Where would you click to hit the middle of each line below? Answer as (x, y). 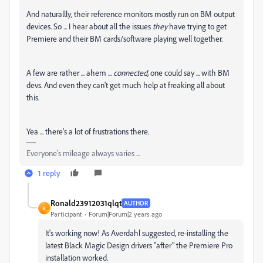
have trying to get (197, 26)
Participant (66, 214)
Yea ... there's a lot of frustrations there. (88, 131)
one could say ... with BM (189, 73)
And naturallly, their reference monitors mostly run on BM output (131, 14)
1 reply (49, 173)
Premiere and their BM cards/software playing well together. (124, 38)
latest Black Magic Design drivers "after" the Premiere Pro (139, 245)
